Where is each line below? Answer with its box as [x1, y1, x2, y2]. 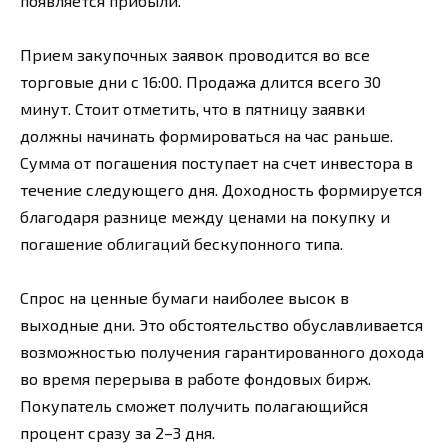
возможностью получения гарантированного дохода [20, 342, 424, 362]
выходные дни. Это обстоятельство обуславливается [20, 315, 423, 335]
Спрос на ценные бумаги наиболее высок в [20, 288, 349, 308]
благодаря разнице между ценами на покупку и [20, 206, 390, 226]
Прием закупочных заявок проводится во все [20, 44, 370, 64]
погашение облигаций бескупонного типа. [20, 233, 343, 253]
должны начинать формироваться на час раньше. [20, 125, 393, 145]
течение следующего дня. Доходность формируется [20, 179, 422, 199]
